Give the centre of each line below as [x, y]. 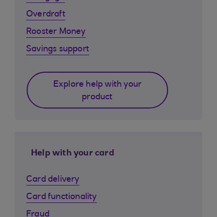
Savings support [58, 49]
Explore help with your [97, 85]
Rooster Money [56, 32]
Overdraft [46, 15]
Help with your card [73, 154]
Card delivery [53, 180]
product [97, 97]
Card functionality [62, 197]
